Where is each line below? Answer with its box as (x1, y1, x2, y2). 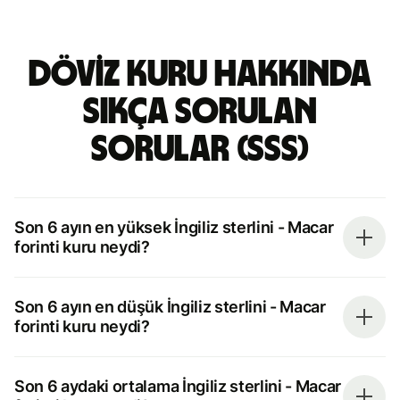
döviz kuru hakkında (29, 56, 371, 93)
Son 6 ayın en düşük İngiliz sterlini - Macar (14, 296, 326, 316)
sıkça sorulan (83, 94, 317, 130)
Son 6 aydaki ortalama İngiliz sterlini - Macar (14, 376, 342, 396)
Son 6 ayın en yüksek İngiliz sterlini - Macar (14, 217, 334, 237)
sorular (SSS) (91, 131, 309, 168)
